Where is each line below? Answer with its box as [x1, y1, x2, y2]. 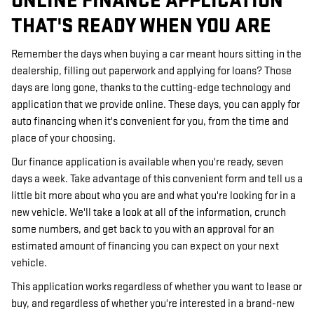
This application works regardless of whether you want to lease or [11, 280, 302, 294]
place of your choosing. [11, 132, 116, 145]
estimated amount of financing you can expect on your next [11, 240, 279, 253]
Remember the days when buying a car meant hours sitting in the [11, 48, 301, 61]
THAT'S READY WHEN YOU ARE [11, 13, 271, 39]
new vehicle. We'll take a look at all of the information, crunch [11, 206, 286, 219]
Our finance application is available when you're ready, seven [11, 156, 283, 169]
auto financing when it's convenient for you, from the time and [11, 115, 289, 128]
